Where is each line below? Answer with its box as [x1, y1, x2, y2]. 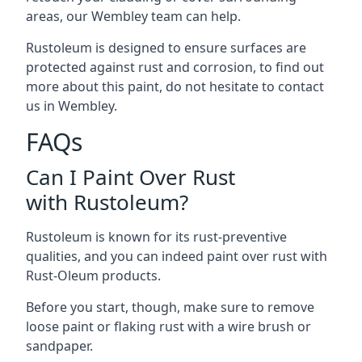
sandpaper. [26, 336, 93, 355]
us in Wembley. [26, 96, 117, 115]
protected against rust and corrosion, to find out [26, 57, 324, 76]
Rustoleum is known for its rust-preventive [26, 227, 287, 246]
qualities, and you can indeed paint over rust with [26, 246, 327, 265]
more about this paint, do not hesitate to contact [26, 77, 324, 95]
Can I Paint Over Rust [26, 162, 235, 192]
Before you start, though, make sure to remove [26, 297, 314, 316]
